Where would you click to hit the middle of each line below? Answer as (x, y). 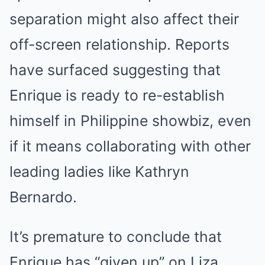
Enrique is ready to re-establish (117, 96)
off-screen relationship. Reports (119, 45)
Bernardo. (43, 197)
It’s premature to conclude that (116, 237)
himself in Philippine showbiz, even (130, 121)
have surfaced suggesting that (115, 70)
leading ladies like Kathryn (99, 172)
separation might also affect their (124, 19)
